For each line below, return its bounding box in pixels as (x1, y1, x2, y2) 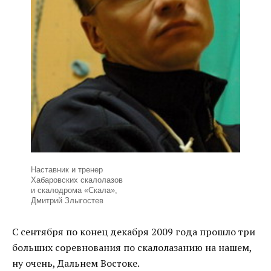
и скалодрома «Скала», (30, 186, 117, 195)
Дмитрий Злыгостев (30, 196, 103, 206)
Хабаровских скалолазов (30, 175, 123, 185)
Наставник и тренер (30, 165, 103, 175)
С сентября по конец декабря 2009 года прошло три (12, 225, 255, 239)
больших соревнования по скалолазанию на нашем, (12, 241, 252, 255)
